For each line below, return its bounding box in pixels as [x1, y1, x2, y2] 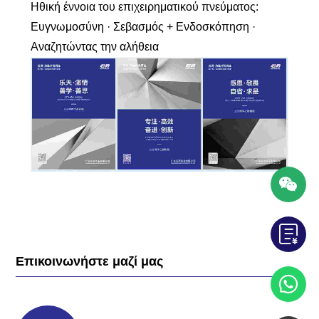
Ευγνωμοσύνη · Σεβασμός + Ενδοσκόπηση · [30, 20, 256, 33]
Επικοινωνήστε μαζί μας [16, 253, 164, 268]
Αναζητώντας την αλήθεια [30, 40, 159, 53]
